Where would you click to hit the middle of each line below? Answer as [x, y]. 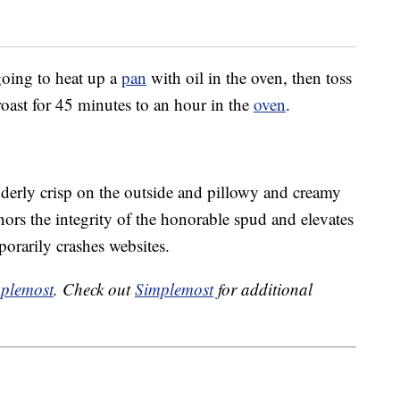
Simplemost [174, 289]
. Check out [94, 289]
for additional [263, 289]
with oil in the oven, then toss [249, 78]
